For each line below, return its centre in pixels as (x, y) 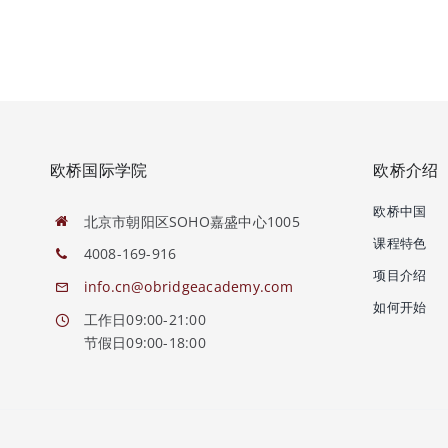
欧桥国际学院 (98, 169)
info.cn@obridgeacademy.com (188, 287)
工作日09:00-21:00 (144, 319)
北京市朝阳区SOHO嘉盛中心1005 (191, 221)
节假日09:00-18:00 (144, 342)
